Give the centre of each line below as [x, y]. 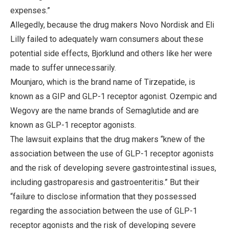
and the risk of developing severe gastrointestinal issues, [113, 168]
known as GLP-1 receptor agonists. [73, 125]
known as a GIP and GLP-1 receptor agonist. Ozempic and [113, 96]
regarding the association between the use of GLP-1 [104, 211]
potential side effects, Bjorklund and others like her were [111, 53]
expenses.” [30, 10]
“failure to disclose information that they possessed [103, 196]
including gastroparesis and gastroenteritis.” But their [105, 182]
